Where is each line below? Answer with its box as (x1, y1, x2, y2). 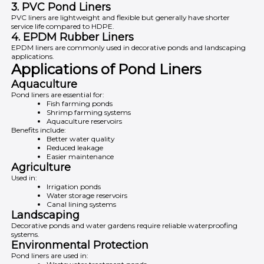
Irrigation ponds (46, 181, 101, 191)
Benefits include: (11, 125, 67, 134)
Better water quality (46, 134, 114, 143)
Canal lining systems (46, 199, 116, 209)
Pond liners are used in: (11, 250, 89, 260)
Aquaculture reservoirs (46, 116, 122, 126)
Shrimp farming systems (46, 107, 131, 117)
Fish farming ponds (46, 98, 113, 108)
